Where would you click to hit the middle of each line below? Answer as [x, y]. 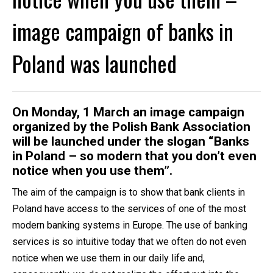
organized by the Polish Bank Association [131, 126]
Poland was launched [94, 63]
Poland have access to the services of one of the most [129, 209]
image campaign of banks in [123, 30]
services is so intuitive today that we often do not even [129, 242]
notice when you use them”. [92, 170]
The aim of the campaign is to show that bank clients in [129, 193]
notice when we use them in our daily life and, [108, 258]
